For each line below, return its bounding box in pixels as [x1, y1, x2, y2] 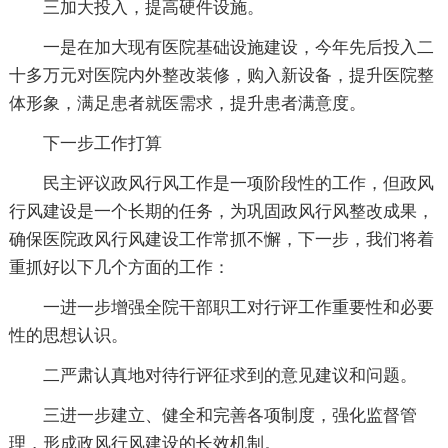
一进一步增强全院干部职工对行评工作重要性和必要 [42, 297, 434, 317]
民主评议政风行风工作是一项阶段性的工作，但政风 [42, 173, 434, 193]
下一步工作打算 [42, 133, 162, 153]
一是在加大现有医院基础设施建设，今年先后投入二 [42, 37, 434, 57]
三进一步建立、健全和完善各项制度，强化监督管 [42, 405, 417, 425]
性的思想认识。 [8, 325, 128, 345]
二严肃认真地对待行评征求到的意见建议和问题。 [42, 365, 417, 385]
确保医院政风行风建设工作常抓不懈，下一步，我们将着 [8, 229, 434, 249]
